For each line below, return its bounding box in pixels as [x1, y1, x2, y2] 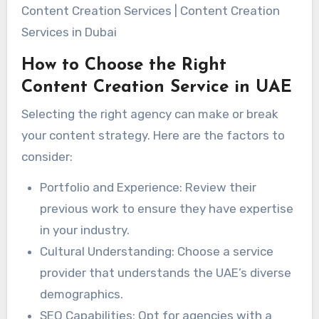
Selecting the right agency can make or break [21, 107, 278, 122]
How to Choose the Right [21, 56, 226, 74]
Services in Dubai [21, 24, 117, 39]
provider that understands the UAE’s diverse [39, 266, 291, 281]
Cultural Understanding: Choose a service [39, 244, 273, 259]
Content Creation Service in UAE [21, 78, 292, 96]
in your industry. [39, 223, 130, 238]
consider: [21, 150, 73, 164]
